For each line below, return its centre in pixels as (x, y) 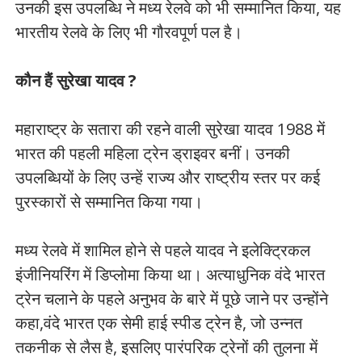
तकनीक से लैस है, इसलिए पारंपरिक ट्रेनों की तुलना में (166, 347)
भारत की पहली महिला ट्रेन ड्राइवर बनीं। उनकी (152, 153)
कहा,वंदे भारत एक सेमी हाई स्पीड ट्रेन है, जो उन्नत (158, 323)
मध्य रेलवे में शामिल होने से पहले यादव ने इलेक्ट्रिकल (162, 250)
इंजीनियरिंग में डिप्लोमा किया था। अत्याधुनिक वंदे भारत (170, 274)
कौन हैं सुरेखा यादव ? (76, 80)
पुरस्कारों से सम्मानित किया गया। (109, 202)
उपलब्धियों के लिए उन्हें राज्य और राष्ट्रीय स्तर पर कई (167, 177)
